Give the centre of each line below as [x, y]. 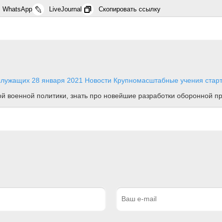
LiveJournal [65, 9]
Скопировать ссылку [130, 9]
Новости [98, 80]
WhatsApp [17, 9]
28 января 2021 [57, 80]
